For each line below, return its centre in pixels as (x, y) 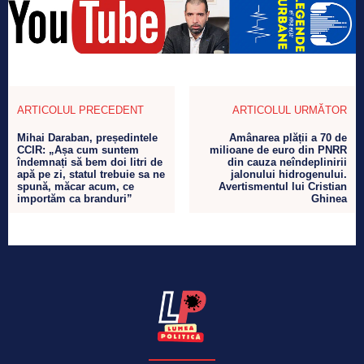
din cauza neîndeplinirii (287, 162)
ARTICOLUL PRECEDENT (80, 110)
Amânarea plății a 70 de (288, 137)
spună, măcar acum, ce (76, 186)
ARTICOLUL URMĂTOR (289, 110)
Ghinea (329, 198)
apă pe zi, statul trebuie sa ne (91, 174)
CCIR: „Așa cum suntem (78, 149)
